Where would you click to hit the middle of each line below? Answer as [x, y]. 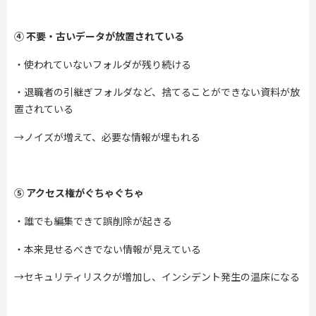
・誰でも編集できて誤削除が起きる [93, 220]
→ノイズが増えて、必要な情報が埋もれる [107, 136]
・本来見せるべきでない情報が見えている [108, 249]
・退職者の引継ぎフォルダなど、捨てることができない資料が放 [157, 92]
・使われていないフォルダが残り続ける [103, 64]
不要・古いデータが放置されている [105, 36]
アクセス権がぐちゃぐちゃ [85, 193]
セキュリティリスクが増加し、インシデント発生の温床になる [162, 277]
